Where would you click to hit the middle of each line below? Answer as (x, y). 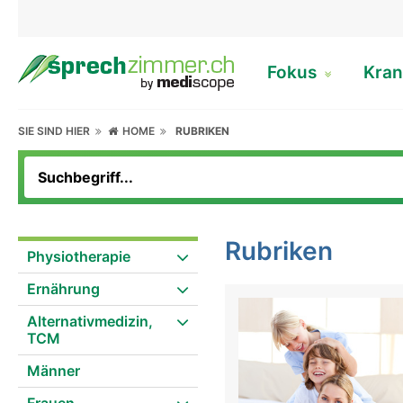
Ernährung (63, 289)
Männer (54, 371)
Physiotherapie (79, 256)
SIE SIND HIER (57, 131)
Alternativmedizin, (90, 321)
